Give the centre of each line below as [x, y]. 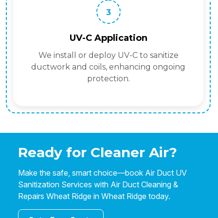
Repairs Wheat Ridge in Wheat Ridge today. [94, 196]
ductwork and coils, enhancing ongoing [109, 67]
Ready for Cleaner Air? [98, 153]
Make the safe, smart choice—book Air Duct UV [102, 173]
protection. [108, 79]
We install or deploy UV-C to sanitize [108, 55]
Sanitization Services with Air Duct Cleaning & [98, 185]
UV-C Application [108, 38]
